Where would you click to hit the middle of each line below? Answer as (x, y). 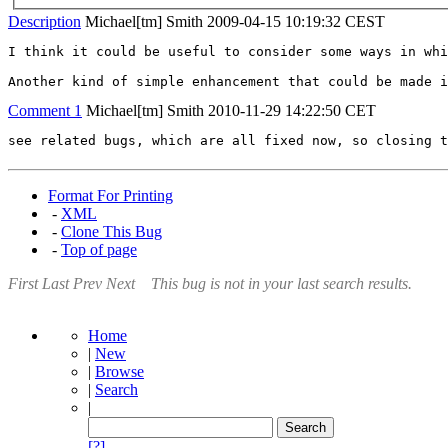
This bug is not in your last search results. (281, 283)
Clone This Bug (111, 231)
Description (44, 21)
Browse (119, 371)
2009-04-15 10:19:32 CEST (296, 21)
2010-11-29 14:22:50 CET (292, 110)
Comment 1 (45, 110)
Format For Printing (110, 195)
